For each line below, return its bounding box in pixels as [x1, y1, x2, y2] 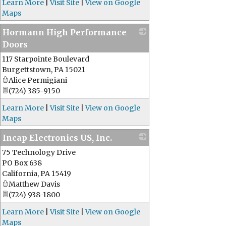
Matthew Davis [9, 180, 60, 189]
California [2, 169, 37, 178]
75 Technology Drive [2, 148, 76, 157]
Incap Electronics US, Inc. [3, 133, 112, 143]
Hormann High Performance [3, 27, 127, 37]
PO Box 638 [2, 158, 42, 167]
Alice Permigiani [9, 76, 67, 85]
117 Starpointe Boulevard [2, 54, 89, 64]
